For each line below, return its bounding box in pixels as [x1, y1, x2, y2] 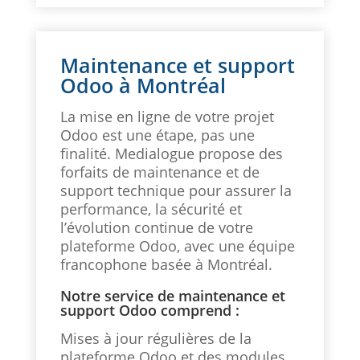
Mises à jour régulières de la [59, 329, 252, 349]
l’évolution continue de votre [59, 218, 253, 238]
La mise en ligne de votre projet [59, 107, 274, 127]
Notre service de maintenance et [59, 286, 285, 306]
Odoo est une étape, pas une [59, 125, 255, 145]
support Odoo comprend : [59, 301, 239, 321]
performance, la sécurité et [59, 199, 242, 219]
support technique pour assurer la [59, 181, 292, 201]
